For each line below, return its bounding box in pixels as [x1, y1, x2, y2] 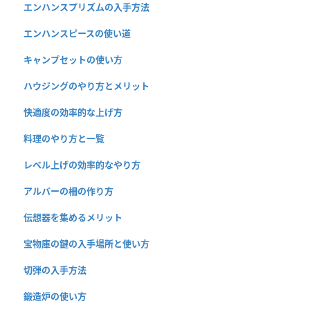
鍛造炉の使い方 [24, 290, 86, 303]
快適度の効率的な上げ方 [24, 106, 122, 119]
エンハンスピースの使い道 [24, 27, 131, 40]
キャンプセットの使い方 [24, 53, 122, 66]
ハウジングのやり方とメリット [24, 80, 149, 93]
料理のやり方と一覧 [24, 132, 104, 145]
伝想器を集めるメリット [24, 211, 122, 224]
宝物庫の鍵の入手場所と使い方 [24, 237, 149, 250]
